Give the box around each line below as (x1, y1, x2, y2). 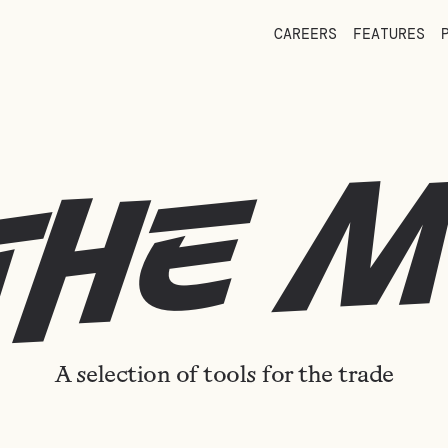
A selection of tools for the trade (54, 365, 394, 388)
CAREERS (274, 24, 338, 44)
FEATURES (353, 24, 426, 44)
